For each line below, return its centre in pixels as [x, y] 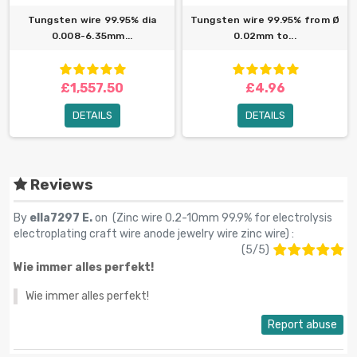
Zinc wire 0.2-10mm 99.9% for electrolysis [224, 218]
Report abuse [302, 324]
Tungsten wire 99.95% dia [92, 20]
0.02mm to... [265, 35]
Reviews [60, 184]
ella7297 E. [62, 218]
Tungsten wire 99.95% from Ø [265, 20]
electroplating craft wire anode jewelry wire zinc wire [149, 233]
